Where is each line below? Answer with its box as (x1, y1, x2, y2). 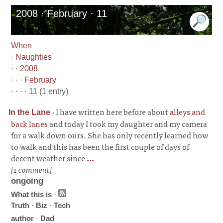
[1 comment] (11, 163, 53, 176)
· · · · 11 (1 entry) (11, 87, 69, 96)
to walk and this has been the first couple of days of (11, 140, 190, 153)
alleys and (170, 105, 206, 118)
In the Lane (8, 108, 51, 116)
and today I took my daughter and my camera (48, 117, 208, 130)
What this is (11, 190, 52, 199)
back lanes (11, 117, 48, 130)
